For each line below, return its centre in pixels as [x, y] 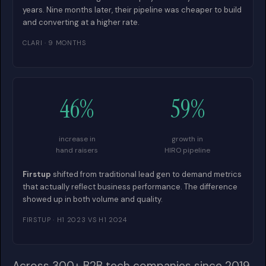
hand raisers [77, 150]
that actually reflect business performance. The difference [130, 187]
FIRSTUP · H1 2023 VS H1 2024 [75, 220]
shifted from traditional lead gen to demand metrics [146, 174]
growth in [187, 139]
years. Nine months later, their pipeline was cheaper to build [132, 10]
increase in [77, 139]
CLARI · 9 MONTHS [54, 43]
